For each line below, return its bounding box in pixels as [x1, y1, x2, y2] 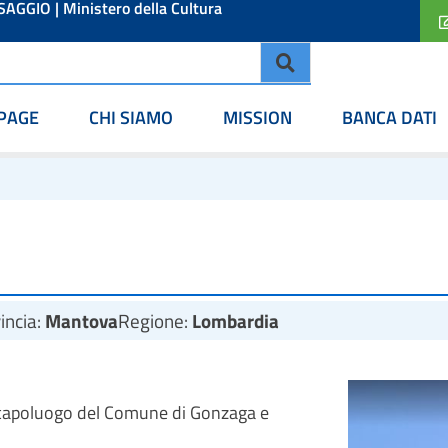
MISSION [223, 104, 292, 131]
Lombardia [192, 306, 279, 335]
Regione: [118, 306, 192, 335]
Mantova [45, 306, 118, 335]
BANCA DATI [342, 104, 437, 131]
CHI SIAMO [89, 104, 173, 131]
